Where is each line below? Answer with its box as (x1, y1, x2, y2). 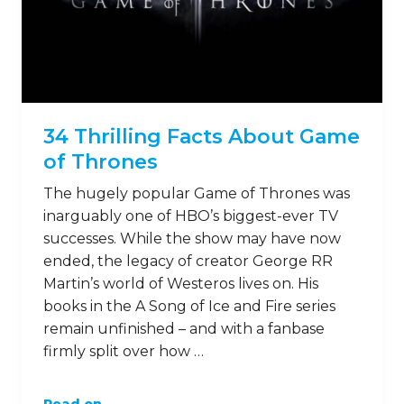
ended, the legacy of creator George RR (43, 252, 333, 270)
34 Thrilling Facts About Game (43, 124, 360, 149)
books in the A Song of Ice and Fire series (43, 298, 335, 315)
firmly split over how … (43, 343, 204, 360)
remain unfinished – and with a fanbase (43, 320, 325, 337)
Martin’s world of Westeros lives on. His (43, 275, 318, 292)
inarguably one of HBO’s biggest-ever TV (43, 207, 338, 225)
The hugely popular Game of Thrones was (43, 185, 350, 202)
